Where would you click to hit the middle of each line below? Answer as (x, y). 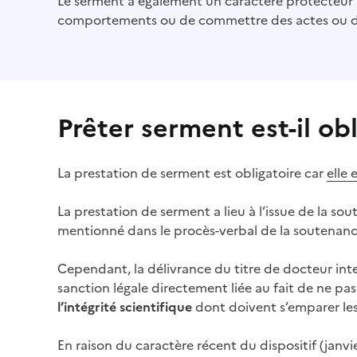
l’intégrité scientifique (125, 307)
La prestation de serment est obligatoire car (192, 173)
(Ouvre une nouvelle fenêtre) (143, 191)
